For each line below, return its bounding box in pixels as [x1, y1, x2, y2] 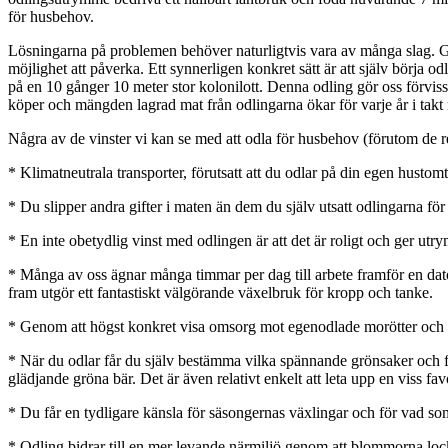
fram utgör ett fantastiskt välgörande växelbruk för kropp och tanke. [8, 284, 433, 302]
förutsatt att [191, 164, 261, 182]
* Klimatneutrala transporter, [8, 164, 191, 182]
